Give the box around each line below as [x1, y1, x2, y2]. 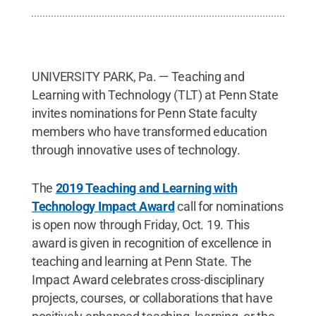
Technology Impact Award [31, 199, 175, 214]
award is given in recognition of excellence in [31, 236, 272, 250]
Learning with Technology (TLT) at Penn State [31, 87, 279, 102]
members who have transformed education [31, 124, 267, 139]
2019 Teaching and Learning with [55, 181, 238, 195]
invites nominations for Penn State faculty [31, 106, 257, 121]
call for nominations [174, 199, 284, 214]
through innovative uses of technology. [31, 142, 241, 157]
